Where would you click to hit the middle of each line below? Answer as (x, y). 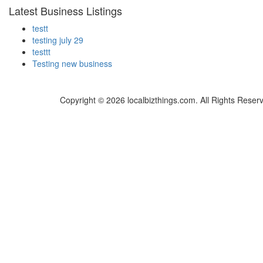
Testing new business (72, 64)
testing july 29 (58, 40)
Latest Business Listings (65, 11)
